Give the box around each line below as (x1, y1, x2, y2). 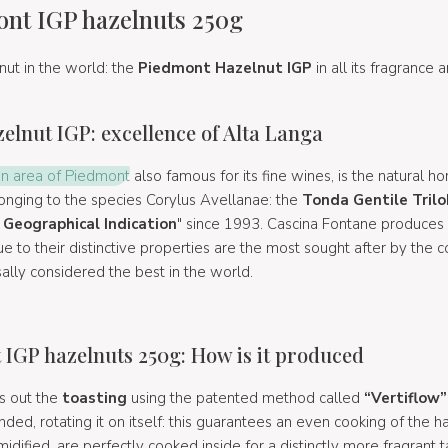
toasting (61, 387, 127, 408)
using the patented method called (126, 387, 364, 408)
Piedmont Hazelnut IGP (137, 57, 312, 78)
